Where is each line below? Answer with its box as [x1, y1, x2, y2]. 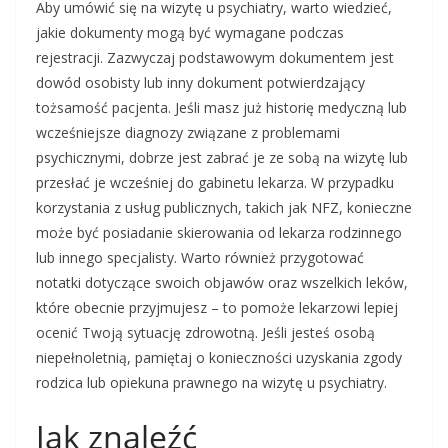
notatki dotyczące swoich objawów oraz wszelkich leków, [36, 273, 408, 293]
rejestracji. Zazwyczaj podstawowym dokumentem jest [36, 48, 394, 68]
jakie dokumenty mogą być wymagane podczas [36, 23, 344, 43]
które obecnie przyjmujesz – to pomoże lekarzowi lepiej [36, 298, 398, 318]
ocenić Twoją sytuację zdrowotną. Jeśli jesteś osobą [36, 323, 375, 343]
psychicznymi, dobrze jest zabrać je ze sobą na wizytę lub [36, 148, 408, 168]
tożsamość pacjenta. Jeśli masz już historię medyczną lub [36, 98, 407, 118]
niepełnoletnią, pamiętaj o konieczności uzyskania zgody [36, 348, 402, 368]
